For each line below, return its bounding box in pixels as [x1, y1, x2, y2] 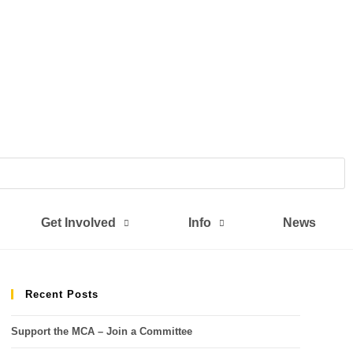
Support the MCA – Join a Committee [10, 325, 192, 337]
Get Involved [41, 216, 117, 229]
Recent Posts [24, 288, 98, 300]
